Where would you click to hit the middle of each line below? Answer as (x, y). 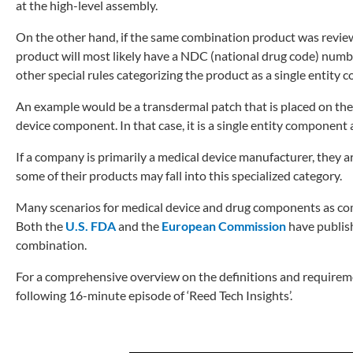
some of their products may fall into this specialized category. (179, 175)
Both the (41, 225)
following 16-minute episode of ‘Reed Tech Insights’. (154, 295)
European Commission (224, 225)
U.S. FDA (91, 225)
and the (140, 225)
